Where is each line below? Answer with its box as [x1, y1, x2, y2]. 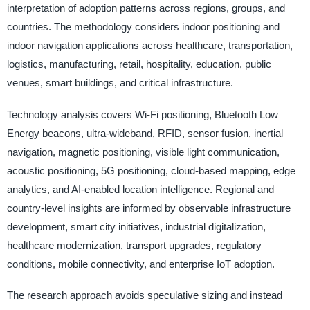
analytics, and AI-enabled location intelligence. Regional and [6, 183, 274, 195]
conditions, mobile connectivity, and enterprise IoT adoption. [6, 257, 275, 270]
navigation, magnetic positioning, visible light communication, [6, 145, 280, 158]
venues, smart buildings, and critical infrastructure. [6, 77, 233, 89]
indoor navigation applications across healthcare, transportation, [6, 39, 293, 52]
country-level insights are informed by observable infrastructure [6, 201, 291, 214]
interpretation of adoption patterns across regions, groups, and [6, 2, 285, 15]
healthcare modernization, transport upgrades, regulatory [6, 239, 262, 251]
